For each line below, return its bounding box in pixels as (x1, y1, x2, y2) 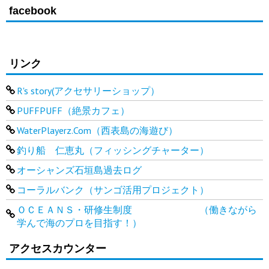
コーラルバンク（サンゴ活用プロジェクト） (16, 183, 209, 196)
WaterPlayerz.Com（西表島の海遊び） (16, 124, 178, 136)
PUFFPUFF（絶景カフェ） (16, 104, 130, 116)
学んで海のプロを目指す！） (16, 216, 142, 229)
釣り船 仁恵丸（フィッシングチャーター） (16, 144, 209, 156)
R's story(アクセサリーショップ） (16, 84, 160, 97)
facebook (9, 4, 56, 17)
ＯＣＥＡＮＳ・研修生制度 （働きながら (16, 203, 257, 216)
